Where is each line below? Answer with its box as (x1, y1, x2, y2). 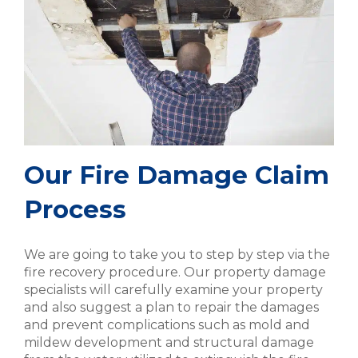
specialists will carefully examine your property (24, 282, 323, 298)
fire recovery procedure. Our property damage (24, 265, 326, 280)
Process (24, 194, 126, 225)
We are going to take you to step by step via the (24, 247, 330, 263)
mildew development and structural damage (24, 335, 314, 351)
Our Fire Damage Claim (24, 160, 329, 191)
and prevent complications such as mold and (24, 317, 310, 333)
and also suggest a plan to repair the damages (24, 300, 319, 316)
